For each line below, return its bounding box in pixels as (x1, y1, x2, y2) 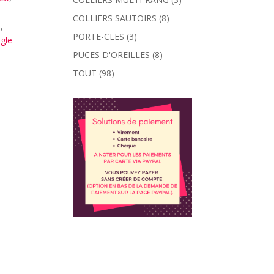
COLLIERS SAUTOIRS (73, 12, 157, 24)
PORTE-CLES (73, 31, 125, 42)
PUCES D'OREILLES (73, 49, 150, 61)
